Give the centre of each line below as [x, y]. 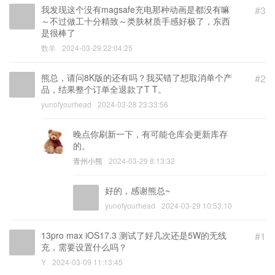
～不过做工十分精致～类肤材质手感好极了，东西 [136, 21]
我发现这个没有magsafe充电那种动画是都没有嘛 [135, 9]
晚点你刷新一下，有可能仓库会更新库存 [150, 134]
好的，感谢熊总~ [137, 190]
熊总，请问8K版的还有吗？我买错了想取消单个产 [137, 77]
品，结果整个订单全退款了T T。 [104, 89]
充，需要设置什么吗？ [84, 246]
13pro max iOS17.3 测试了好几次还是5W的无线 [134, 235]
